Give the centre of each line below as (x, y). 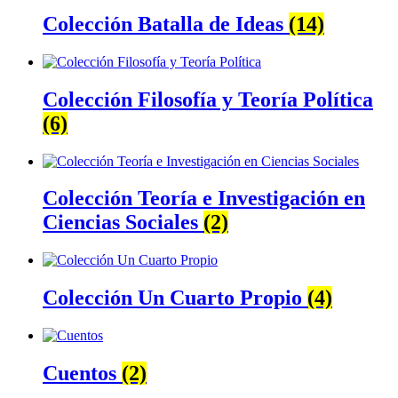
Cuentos (82, 374)
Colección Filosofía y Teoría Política (208, 99)
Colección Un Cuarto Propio (175, 298)
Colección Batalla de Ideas (166, 24)
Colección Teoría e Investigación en (204, 199)
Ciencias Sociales (123, 223)
